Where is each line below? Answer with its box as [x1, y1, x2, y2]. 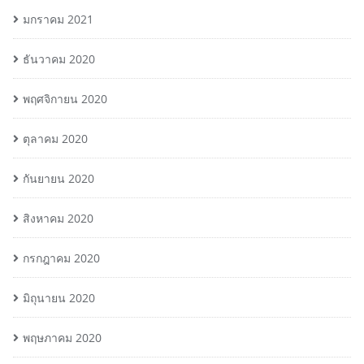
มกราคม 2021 [23, 11, 93, 27]
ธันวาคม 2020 [23, 51, 95, 67]
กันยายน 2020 [23, 171, 94, 186]
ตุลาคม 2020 [23, 131, 88, 146]
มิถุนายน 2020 [23, 290, 95, 305]
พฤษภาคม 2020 [23, 330, 102, 345]
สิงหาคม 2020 [23, 210, 93, 226]
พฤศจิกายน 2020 [23, 91, 107, 106]
